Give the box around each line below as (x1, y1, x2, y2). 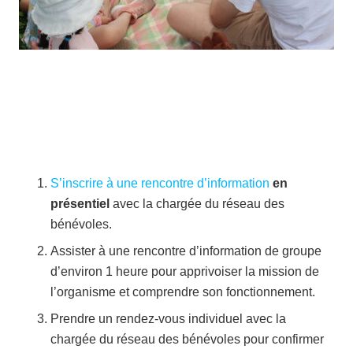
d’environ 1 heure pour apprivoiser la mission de (50, 264, 319, 278)
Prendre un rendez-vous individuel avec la (50, 311, 286, 325)
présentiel (50, 196, 110, 210)
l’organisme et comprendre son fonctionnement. (50, 284, 315, 299)
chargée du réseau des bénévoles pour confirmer (50, 332, 324, 346)
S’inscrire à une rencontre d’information (50, 176, 269, 190)
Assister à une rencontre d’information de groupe (50, 243, 321, 258)
